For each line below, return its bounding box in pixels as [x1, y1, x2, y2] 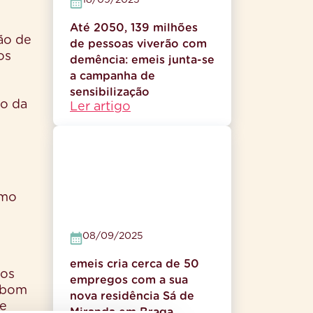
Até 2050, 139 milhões [70, 22, 198, 34]
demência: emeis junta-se [70, 54, 214, 66]
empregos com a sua [70, 275, 188, 286]
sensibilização [70, 87, 150, 98]
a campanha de [70, 71, 155, 82]
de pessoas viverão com [70, 38, 207, 50]
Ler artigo [70, 101, 131, 113]
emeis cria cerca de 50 [70, 259, 199, 270]
